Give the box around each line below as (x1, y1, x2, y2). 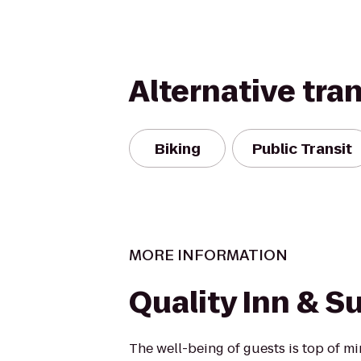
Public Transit (252, 138, 352, 159)
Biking (154, 138, 201, 159)
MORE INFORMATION (129, 245, 288, 265)
